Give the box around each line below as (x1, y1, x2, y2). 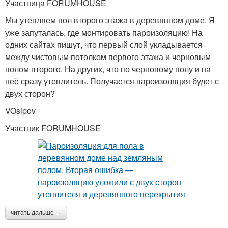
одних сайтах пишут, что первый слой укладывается (5, 39, 203, 50)
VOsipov (5, 105, 36, 117)
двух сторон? (5, 88, 55, 99)
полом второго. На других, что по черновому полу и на (5, 63, 211, 75)
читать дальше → (11, 209, 62, 216)
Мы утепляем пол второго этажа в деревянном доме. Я (5, 14, 215, 26)
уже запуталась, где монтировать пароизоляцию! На (5, 26, 203, 38)
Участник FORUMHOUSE (5, 122, 101, 134)
